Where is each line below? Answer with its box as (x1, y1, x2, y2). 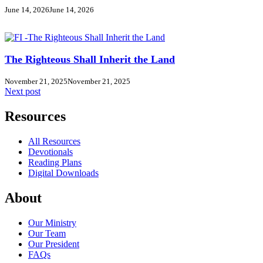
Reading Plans (28, 157, 82, 168)
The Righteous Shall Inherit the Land (5, 53, 175, 66)
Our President (28, 238, 79, 249)
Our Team (28, 228, 66, 238)
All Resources (28, 136, 80, 147)
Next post (5, 86, 41, 97)
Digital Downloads (28, 168, 99, 178)
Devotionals (28, 147, 73, 157)
